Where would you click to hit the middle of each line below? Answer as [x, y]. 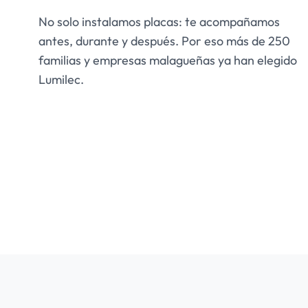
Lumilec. [61, 79]
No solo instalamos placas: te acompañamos [159, 22]
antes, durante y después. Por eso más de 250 [164, 41]
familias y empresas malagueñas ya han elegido [168, 60]
